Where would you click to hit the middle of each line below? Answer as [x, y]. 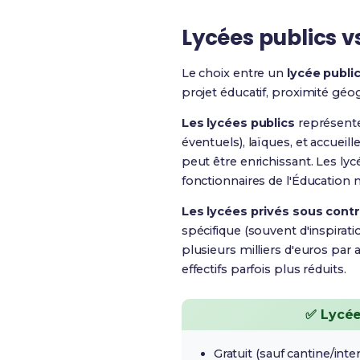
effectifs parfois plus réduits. [264, 269]
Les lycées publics [238, 123]
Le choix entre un [234, 73]
